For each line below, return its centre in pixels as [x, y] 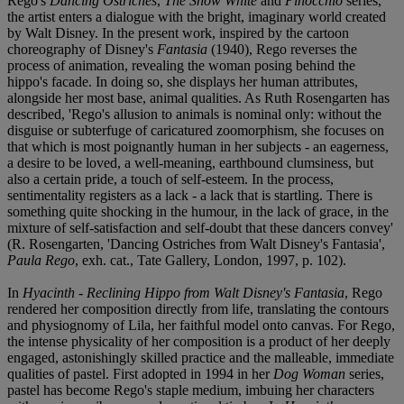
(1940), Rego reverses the [284, 49]
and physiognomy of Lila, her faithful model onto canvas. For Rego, [201, 325]
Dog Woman [311, 373]
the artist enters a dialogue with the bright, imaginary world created [197, 16]
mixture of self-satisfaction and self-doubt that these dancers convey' [200, 227]
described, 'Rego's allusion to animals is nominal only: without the [194, 114]
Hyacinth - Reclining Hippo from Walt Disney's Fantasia [184, 292]
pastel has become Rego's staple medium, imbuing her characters [191, 390]
